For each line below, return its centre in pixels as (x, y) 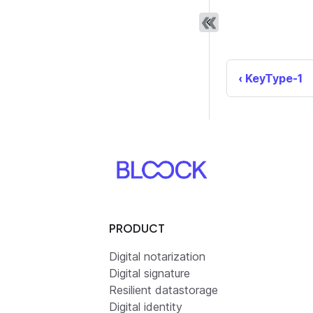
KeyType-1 (274, 79)
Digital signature (150, 274)
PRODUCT (137, 228)
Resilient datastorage (163, 290)
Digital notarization (157, 257)
